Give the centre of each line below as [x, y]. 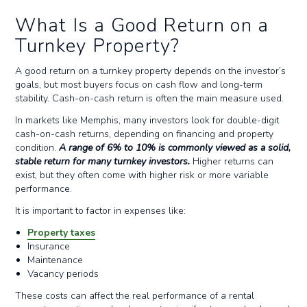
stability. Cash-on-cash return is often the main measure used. [150, 98]
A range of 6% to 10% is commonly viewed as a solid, [174, 148]
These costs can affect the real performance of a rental [135, 296]
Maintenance [56, 260]
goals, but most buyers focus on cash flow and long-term [139, 85]
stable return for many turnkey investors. [103, 161]
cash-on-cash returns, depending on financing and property [145, 134]
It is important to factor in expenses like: [101, 211]
